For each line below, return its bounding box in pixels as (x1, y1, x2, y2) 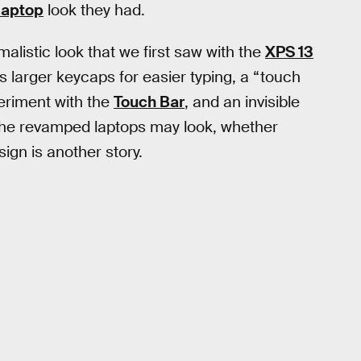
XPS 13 (265, 42, 313, 63)
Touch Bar (114, 92, 185, 113)
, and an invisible (185, 92, 300, 113)
